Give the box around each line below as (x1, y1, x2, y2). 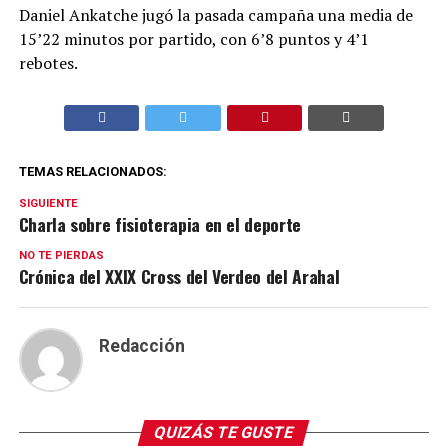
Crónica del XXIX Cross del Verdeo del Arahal (18, 263, 340, 289)
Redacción (98, 336, 185, 356)
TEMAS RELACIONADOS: (18, 164, 167, 179)
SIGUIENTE (18, 197, 78, 210)
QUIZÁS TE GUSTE (152, 423, 297, 442)
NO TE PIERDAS (18, 249, 104, 262)
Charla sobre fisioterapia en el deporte (18, 211, 301, 237)
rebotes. (18, 52, 78, 74)
